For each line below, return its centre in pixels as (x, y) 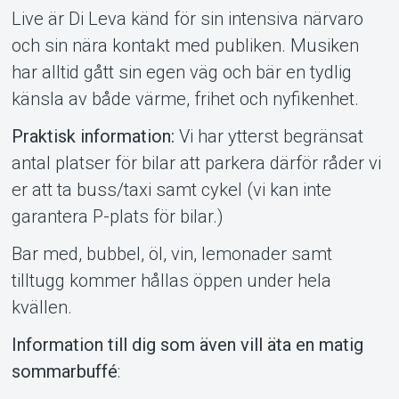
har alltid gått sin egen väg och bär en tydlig (181, 72)
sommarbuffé (64, 371)
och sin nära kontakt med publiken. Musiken (185, 45)
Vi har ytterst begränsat (269, 136)
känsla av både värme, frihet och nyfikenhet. (185, 98)
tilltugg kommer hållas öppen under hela (171, 280)
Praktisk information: (93, 136)
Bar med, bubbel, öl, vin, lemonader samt (171, 253)
